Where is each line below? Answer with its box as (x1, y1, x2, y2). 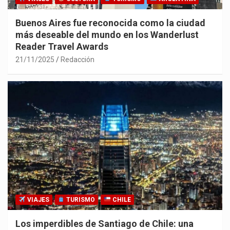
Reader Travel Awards (15, 41, 108, 52)
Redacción (61, 55, 94, 64)
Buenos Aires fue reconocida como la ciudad (15, 17, 205, 29)
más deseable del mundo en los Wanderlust (15, 29, 199, 41)
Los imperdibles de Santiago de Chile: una (15, 218, 194, 229)
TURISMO (65, 196, 95, 203)
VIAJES (25, 196, 49, 203)
